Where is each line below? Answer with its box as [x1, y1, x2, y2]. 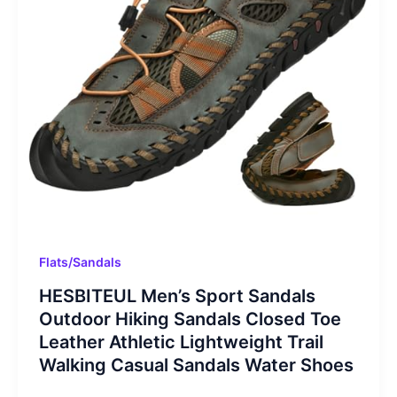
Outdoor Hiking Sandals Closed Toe [38, 307, 341, 330]
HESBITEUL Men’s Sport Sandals [38, 284, 315, 307]
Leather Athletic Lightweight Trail [38, 331, 323, 353]
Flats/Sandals [38, 253, 121, 269]
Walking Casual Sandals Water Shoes [38, 354, 354, 376]
